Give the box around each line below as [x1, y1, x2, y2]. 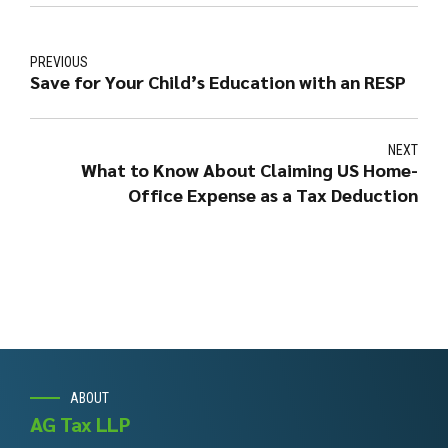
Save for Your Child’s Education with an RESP [30, 70, 406, 94]
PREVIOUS [30, 54, 88, 71]
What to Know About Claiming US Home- [81, 158, 418, 182]
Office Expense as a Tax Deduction [128, 183, 418, 207]
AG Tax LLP [30, 410, 130, 437]
